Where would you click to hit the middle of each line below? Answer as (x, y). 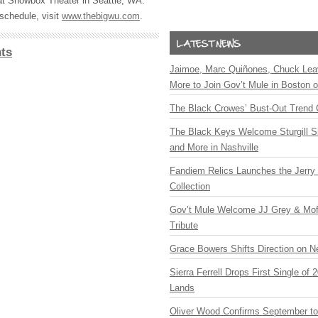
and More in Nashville (214, 147)
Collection (190, 186)
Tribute (184, 225)
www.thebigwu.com (101, 16)
